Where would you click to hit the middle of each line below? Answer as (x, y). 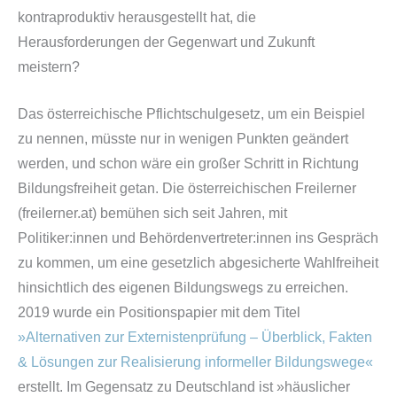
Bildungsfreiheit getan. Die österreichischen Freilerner (187, 188)
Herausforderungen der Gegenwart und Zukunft (166, 42)
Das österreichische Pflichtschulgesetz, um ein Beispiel (191, 113)
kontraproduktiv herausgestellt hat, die (137, 17)
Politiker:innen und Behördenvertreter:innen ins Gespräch (198, 237)
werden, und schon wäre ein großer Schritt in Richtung (188, 163)
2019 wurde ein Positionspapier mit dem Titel (159, 312)
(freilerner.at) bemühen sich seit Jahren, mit (152, 213)
